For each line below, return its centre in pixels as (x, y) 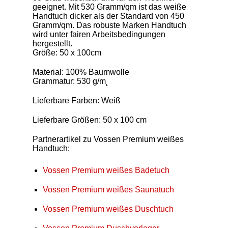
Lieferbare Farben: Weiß (77, 101)
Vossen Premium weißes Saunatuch (108, 190)
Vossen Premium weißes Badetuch (106, 170)
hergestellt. (52, 44)
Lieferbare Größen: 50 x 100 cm (90, 120)
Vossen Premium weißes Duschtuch (108, 209)
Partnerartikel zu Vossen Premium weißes (108, 139)
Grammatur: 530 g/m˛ (70, 81)
